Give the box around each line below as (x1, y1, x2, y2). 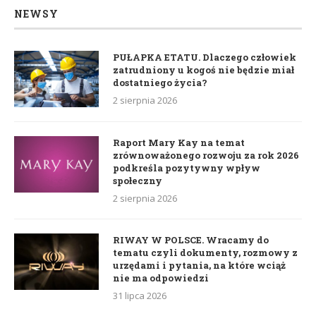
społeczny (113, 174, 162, 188)
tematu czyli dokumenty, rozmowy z (113, 246, 298, 260)
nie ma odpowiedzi (113, 272, 209, 285)
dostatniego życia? (113, 76, 207, 90)
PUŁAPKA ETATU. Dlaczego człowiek (113, 51, 296, 64)
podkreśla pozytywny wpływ (113, 162, 260, 175)
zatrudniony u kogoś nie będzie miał (113, 63, 294, 77)
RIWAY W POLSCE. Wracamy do (113, 233, 269, 247)
